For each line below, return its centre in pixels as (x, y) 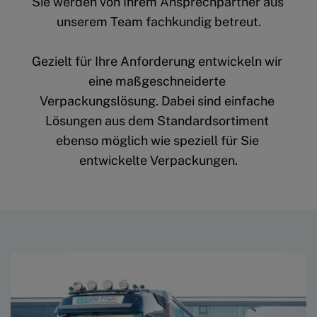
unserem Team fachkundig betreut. (158, 21)
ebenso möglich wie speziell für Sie (157, 140)
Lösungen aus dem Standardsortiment (157, 120)
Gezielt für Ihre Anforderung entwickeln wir (157, 61)
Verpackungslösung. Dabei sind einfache (157, 100)
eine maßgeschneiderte (157, 81)
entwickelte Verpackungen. (158, 160)
